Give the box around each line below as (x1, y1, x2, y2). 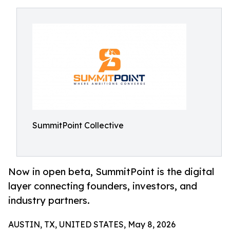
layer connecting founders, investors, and (8, 180, 197, 192)
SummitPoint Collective (32, 120, 124, 130)
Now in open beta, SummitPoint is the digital (8, 166, 214, 178)
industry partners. (8, 195, 90, 206)
